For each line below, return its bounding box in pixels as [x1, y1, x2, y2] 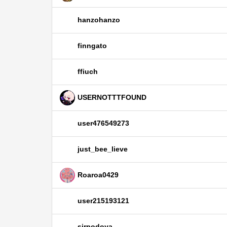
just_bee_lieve [78, 144, 128, 153]
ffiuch [78, 67, 98, 75]
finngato [78, 41, 107, 50]
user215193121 [78, 196, 129, 205]
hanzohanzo [78, 15, 120, 24]
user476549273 [78, 119, 129, 127]
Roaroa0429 [78, 170, 119, 179]
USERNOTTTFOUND [78, 93, 146, 101]
